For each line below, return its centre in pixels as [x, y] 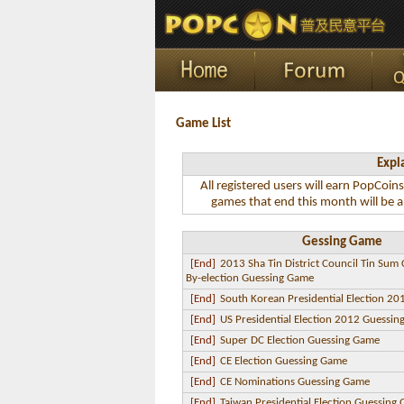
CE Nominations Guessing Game [295, 382]
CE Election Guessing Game [284, 361]
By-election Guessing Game [250, 278]
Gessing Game [342, 242]
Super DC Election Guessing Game [300, 340]
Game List [203, 124]
